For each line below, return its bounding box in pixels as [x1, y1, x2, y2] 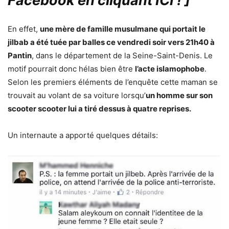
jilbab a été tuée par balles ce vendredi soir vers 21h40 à [8, 37, 215, 48]
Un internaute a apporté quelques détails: [8, 130, 158, 141]
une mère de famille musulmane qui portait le [40, 24, 205, 34]
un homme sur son [146, 90, 213, 101]
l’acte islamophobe [135, 64, 204, 74]
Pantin [8, 51, 32, 61]
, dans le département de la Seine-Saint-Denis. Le [32, 51, 213, 61]
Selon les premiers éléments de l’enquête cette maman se [8, 77, 218, 87]
